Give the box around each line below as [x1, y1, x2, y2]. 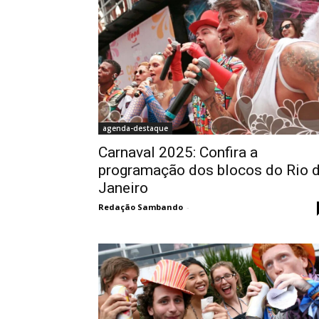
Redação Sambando [98, 202, 183, 213]
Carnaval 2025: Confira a [98, 144, 258, 162]
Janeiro [98, 179, 148, 197]
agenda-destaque [103, 123, 168, 134]
